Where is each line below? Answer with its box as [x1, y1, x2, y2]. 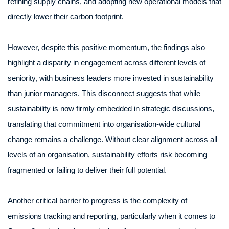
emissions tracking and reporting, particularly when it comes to [8, 212, 215, 220]
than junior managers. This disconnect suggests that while [8, 89, 200, 98]
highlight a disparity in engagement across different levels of [8, 58, 205, 67]
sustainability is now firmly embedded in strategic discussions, [8, 104, 214, 113]
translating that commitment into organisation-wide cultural [8, 120, 200, 128]
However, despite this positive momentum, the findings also [8, 43, 205, 52]
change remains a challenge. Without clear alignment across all [8, 135, 217, 144]
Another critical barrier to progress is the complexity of [8, 196, 187, 205]
